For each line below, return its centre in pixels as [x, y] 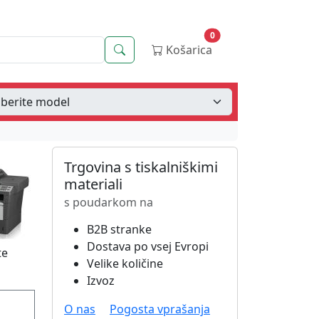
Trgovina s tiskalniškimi [141, 167]
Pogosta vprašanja [160, 309]
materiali [93, 184]
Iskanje [144, 49]
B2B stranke [119, 229]
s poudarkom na [109, 202]
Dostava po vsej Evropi [148, 246]
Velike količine [125, 263]
